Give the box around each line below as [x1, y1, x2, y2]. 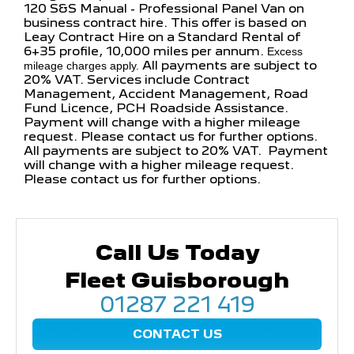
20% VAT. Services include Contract [24, 71, 250, 87]
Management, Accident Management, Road [24, 85, 308, 101]
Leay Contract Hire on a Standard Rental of [24, 28, 300, 44]
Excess [267, 44, 303, 58]
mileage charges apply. [24, 58, 139, 72]
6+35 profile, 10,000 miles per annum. [24, 43, 267, 58]
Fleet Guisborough [65, 266, 289, 293]
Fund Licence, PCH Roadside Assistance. [24, 100, 288, 115]
